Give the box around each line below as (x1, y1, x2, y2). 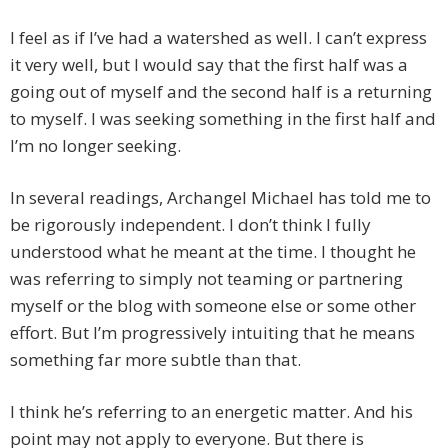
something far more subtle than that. (10, 348, 301, 372)
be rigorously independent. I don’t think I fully (10, 213, 371, 237)
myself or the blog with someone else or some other (10, 294, 416, 318)
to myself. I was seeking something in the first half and (10, 107, 436, 131)
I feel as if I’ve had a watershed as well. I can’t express (10, 26, 427, 50)
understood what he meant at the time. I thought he (10, 240, 416, 264)
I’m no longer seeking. (10, 134, 181, 158)
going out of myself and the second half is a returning (10, 80, 432, 104)
